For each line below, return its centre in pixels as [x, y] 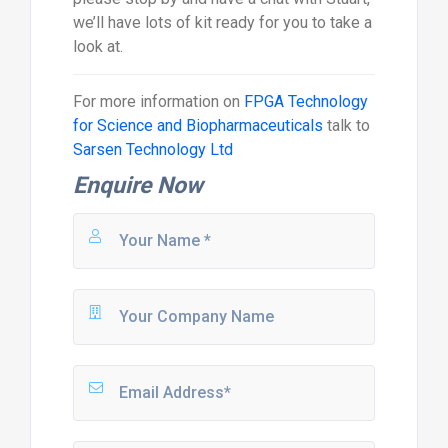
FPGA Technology [305, 101]
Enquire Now [137, 185]
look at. [97, 46]
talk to [346, 125]
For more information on [158, 101]
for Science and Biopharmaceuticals [197, 125]
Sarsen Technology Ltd [152, 149]
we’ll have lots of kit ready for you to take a [222, 22]
